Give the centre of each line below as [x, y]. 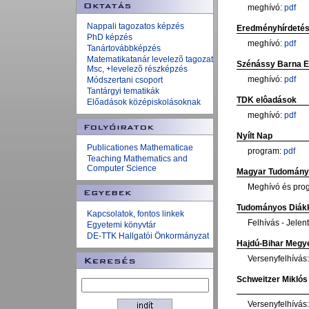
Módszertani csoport [125, 80]
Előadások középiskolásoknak [144, 102]
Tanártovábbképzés [124, 48]
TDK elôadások [267, 100]
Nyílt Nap [255, 136]
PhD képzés [110, 37]
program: [266, 151]
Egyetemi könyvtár [121, 225]
